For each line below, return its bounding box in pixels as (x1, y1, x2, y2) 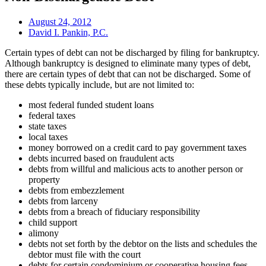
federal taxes (28, 110, 75, 121)
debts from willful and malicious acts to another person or (28, 163, 243, 174)
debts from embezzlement (28, 185, 124, 195)
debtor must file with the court (28, 249, 141, 259)
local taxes (28, 131, 68, 142)
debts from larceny (28, 195, 98, 206)
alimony (28, 227, 59, 238)
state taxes (28, 121, 66, 131)
